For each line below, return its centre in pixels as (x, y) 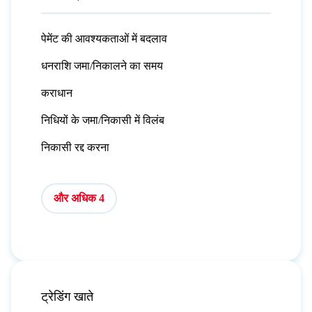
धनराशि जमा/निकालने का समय (102, 65)
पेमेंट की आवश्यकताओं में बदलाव (104, 38)
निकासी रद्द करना (75, 147)
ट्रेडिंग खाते (67, 297)
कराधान (56, 93)
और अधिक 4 (79, 198)
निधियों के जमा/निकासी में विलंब (102, 120)
